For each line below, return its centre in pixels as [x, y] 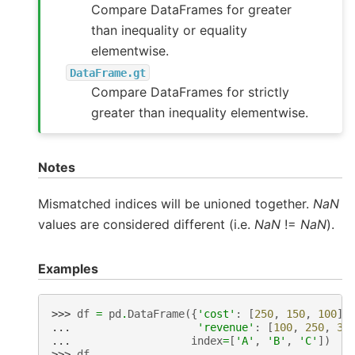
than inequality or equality [170, 31]
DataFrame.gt [108, 73]
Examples [68, 268]
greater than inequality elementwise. [200, 113]
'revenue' [226, 327]
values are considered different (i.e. [146, 224]
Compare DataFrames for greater [192, 10]
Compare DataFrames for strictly [191, 92]
